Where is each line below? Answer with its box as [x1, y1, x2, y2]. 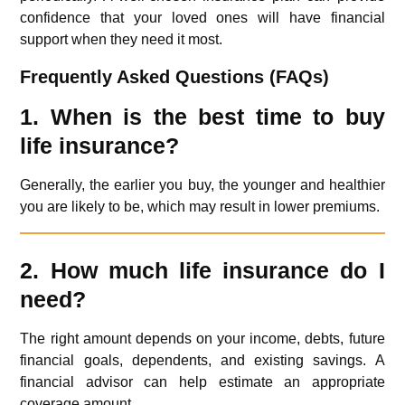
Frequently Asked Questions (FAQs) [20, 67, 330, 88]
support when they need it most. [20, 32, 223, 48]
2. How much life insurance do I [20, 258, 385, 284]
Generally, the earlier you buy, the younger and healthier [20, 177, 385, 193]
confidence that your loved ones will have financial [20, 10, 385, 26]
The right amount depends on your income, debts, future [20, 331, 385, 347]
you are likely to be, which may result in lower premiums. [20, 199, 381, 215]
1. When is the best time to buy [20, 104, 385, 130]
